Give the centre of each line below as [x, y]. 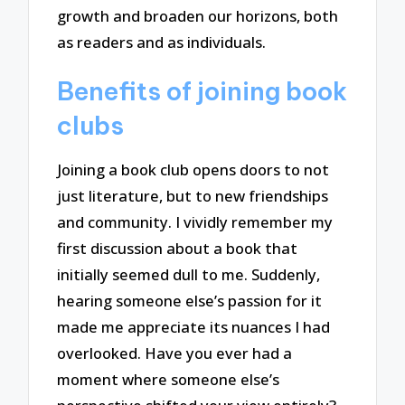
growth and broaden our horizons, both [198, 16]
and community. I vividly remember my [195, 222]
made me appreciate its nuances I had [194, 327]
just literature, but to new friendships [193, 196]
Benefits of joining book [202, 90]
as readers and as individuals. [162, 42]
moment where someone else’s [169, 380]
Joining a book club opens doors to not [193, 170]
